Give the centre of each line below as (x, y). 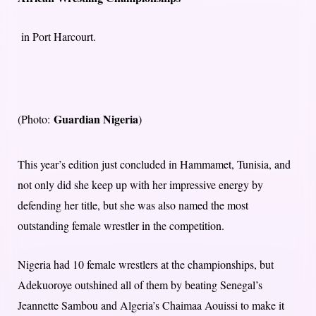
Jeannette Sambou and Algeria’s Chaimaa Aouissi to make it (151, 305)
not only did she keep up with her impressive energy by (140, 185)
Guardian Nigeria (96, 119)
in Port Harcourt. (57, 37)
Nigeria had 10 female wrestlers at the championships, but (146, 265)
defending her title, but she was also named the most (133, 205)
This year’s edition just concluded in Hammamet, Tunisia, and (154, 164)
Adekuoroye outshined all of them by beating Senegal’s (140, 285)
